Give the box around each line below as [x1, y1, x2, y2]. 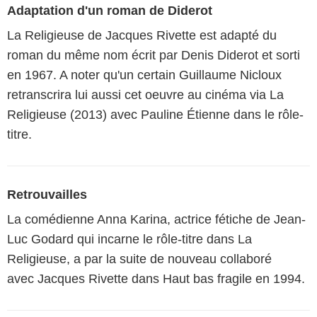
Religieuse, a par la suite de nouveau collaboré [7, 251, 272, 266]
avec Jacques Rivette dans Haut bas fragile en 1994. [7, 271, 305, 286]
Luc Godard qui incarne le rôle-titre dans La [7, 231, 252, 246]
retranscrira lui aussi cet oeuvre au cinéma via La [7, 87, 284, 102]
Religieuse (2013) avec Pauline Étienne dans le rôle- [7, 107, 304, 122]
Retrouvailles [7, 187, 87, 202]
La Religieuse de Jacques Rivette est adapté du [7, 28, 277, 42]
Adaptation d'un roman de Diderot [7, 3, 212, 18]
